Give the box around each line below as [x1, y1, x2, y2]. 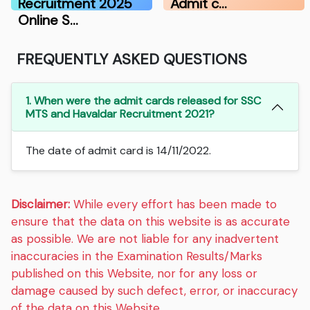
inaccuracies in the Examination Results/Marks [11, 248, 263, 264]
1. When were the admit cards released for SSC [26, 93, 262, 109]
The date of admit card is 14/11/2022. [26, 143, 212, 158]
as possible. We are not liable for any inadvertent [11, 231, 280, 247]
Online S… [18, 11, 79, 30]
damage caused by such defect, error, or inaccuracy [11, 283, 298, 299]
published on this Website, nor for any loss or [11, 266, 258, 282]
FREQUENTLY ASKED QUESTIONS [17, 49, 248, 70]
